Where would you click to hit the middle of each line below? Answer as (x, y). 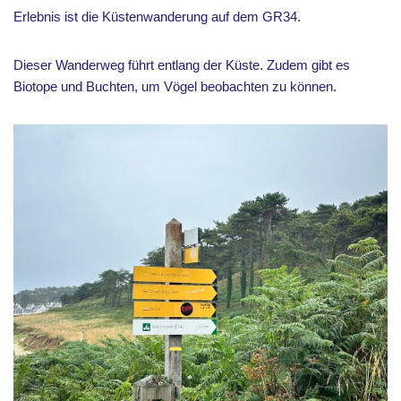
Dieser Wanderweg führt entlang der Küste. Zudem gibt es (182, 65)
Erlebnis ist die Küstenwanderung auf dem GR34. (157, 17)
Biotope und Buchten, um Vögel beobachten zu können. (177, 86)
